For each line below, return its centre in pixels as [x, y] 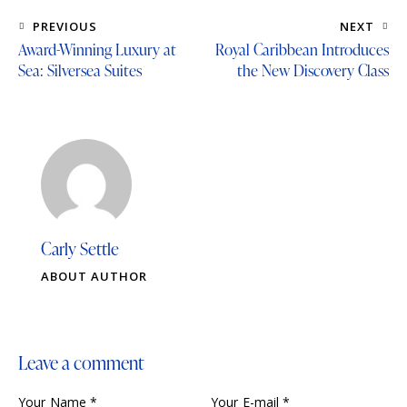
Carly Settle [80, 249]
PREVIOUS [65, 26]
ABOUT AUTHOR [94, 277]
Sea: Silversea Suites [80, 70]
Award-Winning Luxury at [97, 49]
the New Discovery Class [313, 70]
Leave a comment [81, 363]
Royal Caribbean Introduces [302, 49]
